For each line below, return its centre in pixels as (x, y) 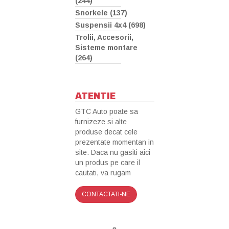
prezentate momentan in (114, 142)
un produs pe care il (108, 163)
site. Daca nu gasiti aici (113, 153)
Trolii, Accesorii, (104, 38)
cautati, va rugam (103, 173)
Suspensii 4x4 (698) (110, 25)
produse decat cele (106, 132)
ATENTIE (95, 96)
